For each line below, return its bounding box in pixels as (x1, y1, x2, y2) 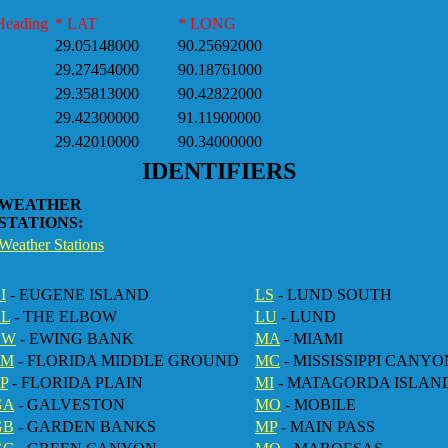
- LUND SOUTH (274, 286, 392, 303)
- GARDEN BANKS (14, 418, 156, 435)
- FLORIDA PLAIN (8, 374, 143, 391)
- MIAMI (280, 330, 343, 347)
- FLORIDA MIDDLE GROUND (14, 352, 239, 369)
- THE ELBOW (10, 308, 117, 325)
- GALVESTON (14, 396, 125, 413)
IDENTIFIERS (142, 158, 296, 184)
